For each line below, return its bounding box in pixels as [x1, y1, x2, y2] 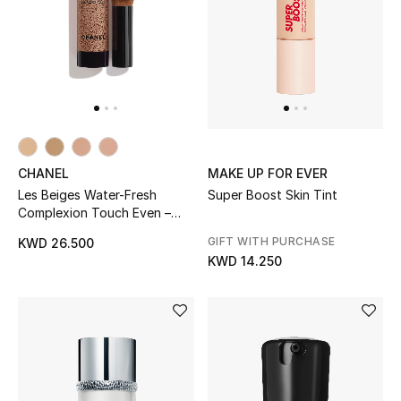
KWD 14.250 [207, 252, 282, 269]
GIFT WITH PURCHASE [207, 234, 336, 248]
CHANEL [18, 165, 69, 181]
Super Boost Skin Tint [207, 186, 337, 202]
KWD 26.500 [18, 235, 94, 251]
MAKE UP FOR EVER [207, 165, 328, 181]
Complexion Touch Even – [18, 204, 171, 220]
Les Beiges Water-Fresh [18, 186, 157, 202]
